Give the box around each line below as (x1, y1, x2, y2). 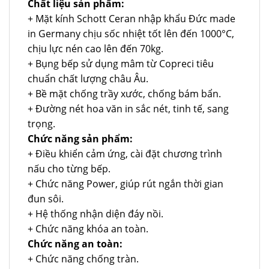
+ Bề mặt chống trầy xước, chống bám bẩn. (28, 86, 221, 100)
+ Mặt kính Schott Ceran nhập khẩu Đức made (28, 11, 235, 25)
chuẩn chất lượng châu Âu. (28, 71, 148, 85)
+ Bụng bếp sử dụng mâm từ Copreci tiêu (28, 56, 214, 70)
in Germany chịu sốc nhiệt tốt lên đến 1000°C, (28, 26, 234, 40)
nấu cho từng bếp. (28, 162, 110, 175)
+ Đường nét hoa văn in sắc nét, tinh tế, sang (28, 101, 229, 115)
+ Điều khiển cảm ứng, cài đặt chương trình (28, 147, 222, 160)
